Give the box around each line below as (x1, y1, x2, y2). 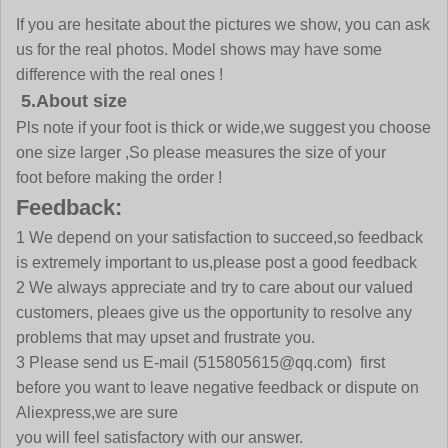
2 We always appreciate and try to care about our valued (16, 279, 413, 297)
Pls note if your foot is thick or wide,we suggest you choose (16, 119, 431, 137)
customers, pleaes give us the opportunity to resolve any (16, 304, 412, 322)
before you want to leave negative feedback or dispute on (16, 379, 419, 397)
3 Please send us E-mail (16, 354, 193, 372)
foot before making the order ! (16, 169, 222, 187)
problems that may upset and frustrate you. (16, 329, 315, 347)
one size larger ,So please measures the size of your (16, 144, 386, 162)
